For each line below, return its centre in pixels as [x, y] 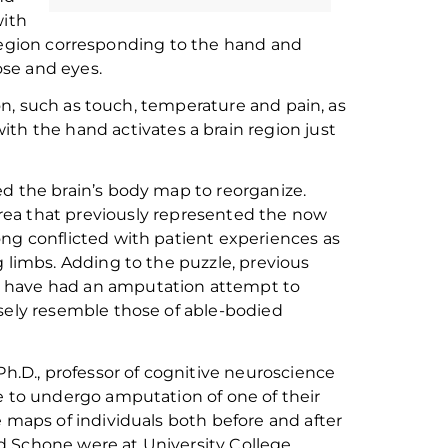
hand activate [121, 129]
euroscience [285, 372]
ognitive [188, 372]
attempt [244, 287]
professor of [94, 372]
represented [204, 215]
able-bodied [233, 311]
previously [107, 215]
